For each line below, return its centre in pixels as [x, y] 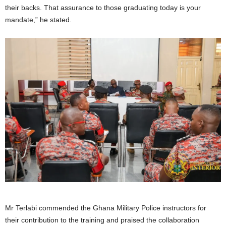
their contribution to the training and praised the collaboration [102, 220]
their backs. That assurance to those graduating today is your [103, 8]
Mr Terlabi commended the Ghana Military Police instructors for [106, 208]
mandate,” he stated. [38, 20]
